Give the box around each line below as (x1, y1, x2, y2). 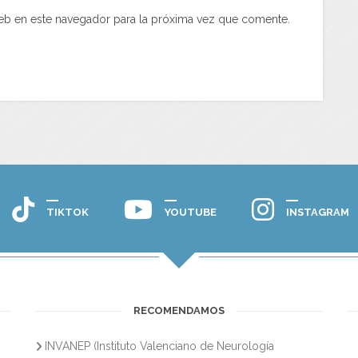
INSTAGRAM (285, 206, 349, 219)
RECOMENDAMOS (133, 304, 225, 317)
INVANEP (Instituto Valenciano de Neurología (45, 340, 274, 353)
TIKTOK (46, 206, 89, 219)
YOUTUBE (164, 206, 217, 219)
